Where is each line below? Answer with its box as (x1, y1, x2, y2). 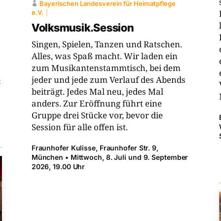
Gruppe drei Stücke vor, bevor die (31, 110, 163, 121)
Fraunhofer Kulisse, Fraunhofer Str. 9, (31, 144, 158, 152)
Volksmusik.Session (31, 21, 134, 35)
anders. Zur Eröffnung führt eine (31, 98, 162, 110)
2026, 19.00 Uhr (31, 162, 85, 171)
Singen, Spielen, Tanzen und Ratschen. (31, 38, 182, 50)
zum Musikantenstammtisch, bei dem (31, 62, 181, 74)
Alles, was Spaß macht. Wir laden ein (31, 50, 178, 62)
